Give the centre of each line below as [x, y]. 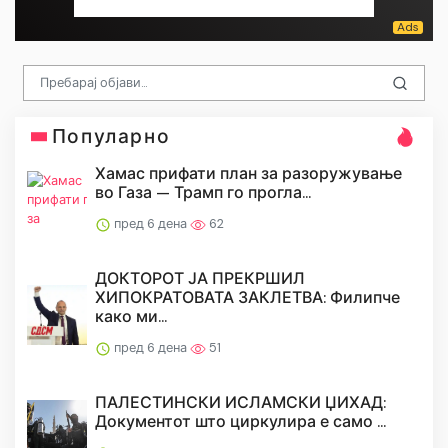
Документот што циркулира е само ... [240, 422]
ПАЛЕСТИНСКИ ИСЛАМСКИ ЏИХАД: [240, 403]
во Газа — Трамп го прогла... [203, 193]
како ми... [131, 317]
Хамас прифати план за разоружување [248, 174]
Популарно [111, 137]
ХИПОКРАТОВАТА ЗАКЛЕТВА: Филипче [247, 298]
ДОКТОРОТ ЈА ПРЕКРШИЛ [200, 279]
